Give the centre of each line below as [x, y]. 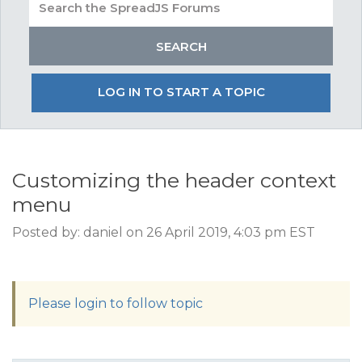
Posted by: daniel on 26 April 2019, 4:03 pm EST [164, 232]
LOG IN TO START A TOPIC [181, 92]
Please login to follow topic [116, 303]
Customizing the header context [174, 180]
